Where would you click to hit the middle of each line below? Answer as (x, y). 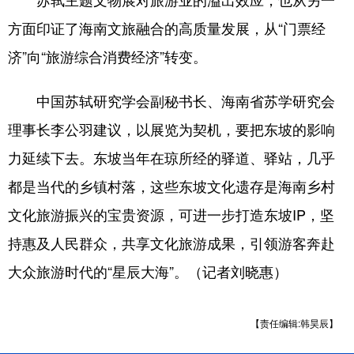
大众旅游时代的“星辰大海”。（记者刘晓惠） (148, 271)
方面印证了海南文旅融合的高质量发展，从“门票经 (167, 28)
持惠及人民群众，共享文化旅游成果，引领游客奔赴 (171, 243)
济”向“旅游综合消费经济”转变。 (107, 56)
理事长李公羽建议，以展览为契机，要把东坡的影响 (171, 129)
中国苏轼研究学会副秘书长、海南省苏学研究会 (171, 100)
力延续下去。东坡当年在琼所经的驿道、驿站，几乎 (171, 157)
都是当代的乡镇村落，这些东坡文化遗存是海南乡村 (171, 186)
